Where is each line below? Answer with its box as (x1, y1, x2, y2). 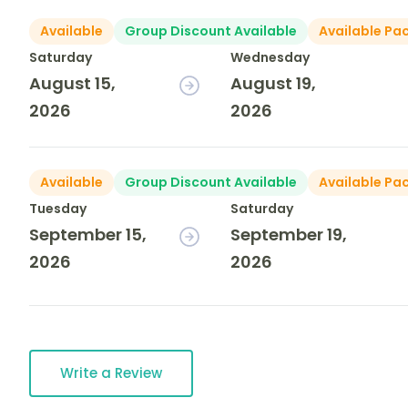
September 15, (29, 223, 147, 247)
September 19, (230, 223, 348, 247)
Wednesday (230, 48, 311, 67)
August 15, (29, 72, 116, 96)
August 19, (230, 72, 317, 96)
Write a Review (60, 363, 162, 383)
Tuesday (29, 199, 87, 219)
